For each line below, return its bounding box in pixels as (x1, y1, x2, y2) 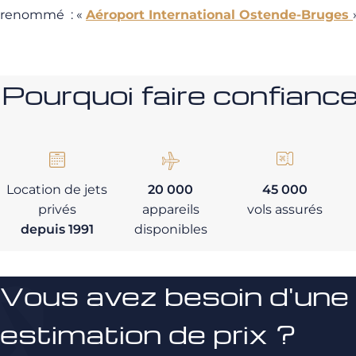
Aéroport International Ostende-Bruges (86, 7, 353, 22)
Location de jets (6, 182, 108, 197)
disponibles (133, 222, 207, 237)
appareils (141, 202, 199, 217)
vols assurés (246, 202, 323, 217)
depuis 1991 (20, 222, 94, 237)
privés (37, 202, 76, 217)
